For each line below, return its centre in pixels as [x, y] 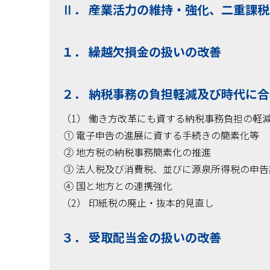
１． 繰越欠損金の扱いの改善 [141, 51]
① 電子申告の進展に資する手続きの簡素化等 [160, 135]
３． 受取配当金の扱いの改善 [141, 237]
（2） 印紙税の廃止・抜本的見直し [138, 202]
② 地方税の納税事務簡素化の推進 [136, 152]
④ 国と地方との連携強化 [117, 185]
